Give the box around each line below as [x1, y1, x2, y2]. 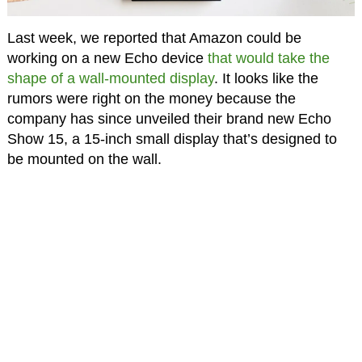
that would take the [207, 50, 330, 67]
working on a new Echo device [6, 50, 208, 67]
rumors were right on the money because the [6, 90, 296, 107]
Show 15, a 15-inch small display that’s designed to [6, 131, 337, 148]
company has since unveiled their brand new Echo [6, 111, 331, 128]
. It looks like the [213, 70, 318, 87]
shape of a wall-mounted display [6, 70, 214, 87]
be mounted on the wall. [6, 151, 162, 168]
